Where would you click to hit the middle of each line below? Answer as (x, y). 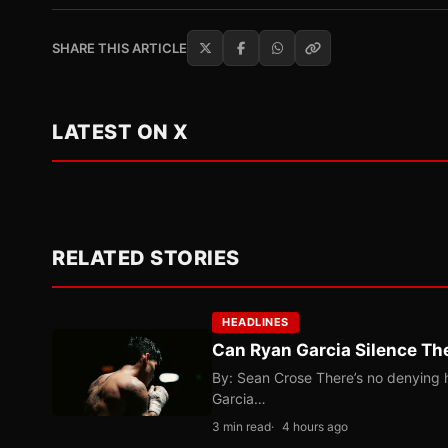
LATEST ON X (120, 132)
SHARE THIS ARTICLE (119, 48)
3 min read (241, 427)
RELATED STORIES (146, 258)
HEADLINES (255, 322)
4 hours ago (315, 427)
